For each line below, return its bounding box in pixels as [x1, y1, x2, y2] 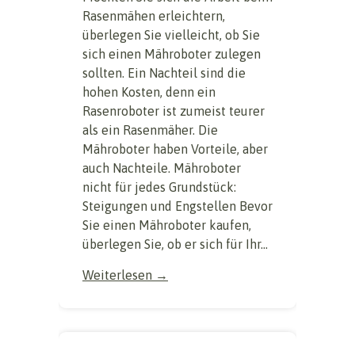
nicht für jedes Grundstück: [82, 180, 236, 195]
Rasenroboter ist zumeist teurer [82, 104, 265, 119]
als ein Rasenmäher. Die [82, 123, 218, 138]
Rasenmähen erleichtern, [82, 9, 225, 24]
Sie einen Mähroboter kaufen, [82, 218, 251, 233]
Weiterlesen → [82, 268, 168, 283]
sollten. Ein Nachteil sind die [82, 66, 246, 81]
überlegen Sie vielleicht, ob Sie [82, 28, 260, 43]
